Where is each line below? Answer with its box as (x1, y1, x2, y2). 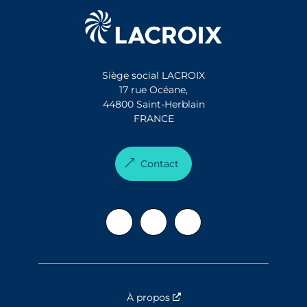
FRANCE (133, 112, 174, 125)
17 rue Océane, (119, 84, 188, 97)
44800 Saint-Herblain (102, 98, 205, 111)
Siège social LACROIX (102, 69, 205, 82)
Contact (140, 158, 179, 171)
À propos (126, 291, 173, 304)
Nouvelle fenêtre (180, 291, 260, 304)
